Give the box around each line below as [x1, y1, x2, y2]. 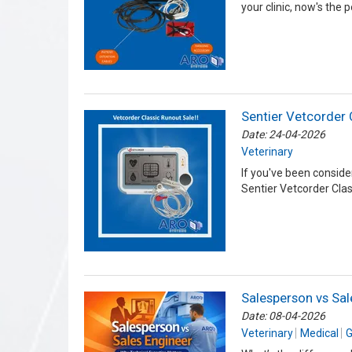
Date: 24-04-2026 [241, 128, 325, 141]
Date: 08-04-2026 [241, 310, 325, 323]
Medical [300, 327, 339, 340]
